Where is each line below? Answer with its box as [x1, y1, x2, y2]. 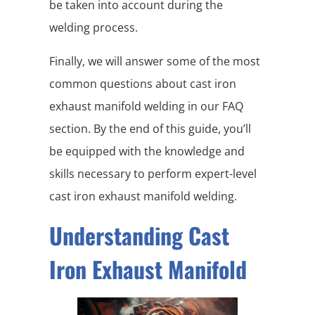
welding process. [49, 19, 138, 35]
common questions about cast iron [49, 75, 236, 91]
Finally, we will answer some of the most [49, 53, 260, 69]
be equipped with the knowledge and [49, 143, 245, 159]
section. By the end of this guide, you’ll [49, 120, 251, 136]
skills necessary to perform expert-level [49, 165, 257, 181]
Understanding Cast [49, 218, 229, 252]
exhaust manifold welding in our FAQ [49, 98, 243, 114]
